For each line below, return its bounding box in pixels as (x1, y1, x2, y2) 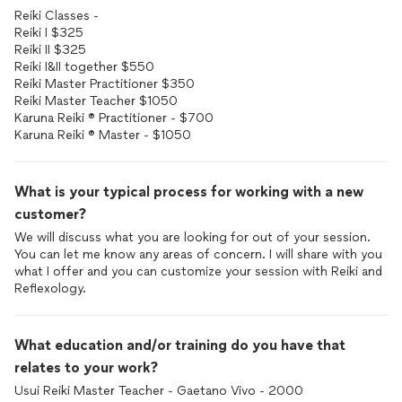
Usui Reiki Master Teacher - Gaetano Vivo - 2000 (14, 383, 303, 398)
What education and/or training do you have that (14, 336, 345, 354)
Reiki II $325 (14, 42, 86, 57)
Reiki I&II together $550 (14, 59, 154, 74)
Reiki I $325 (14, 25, 83, 40)
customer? (14, 205, 86, 223)
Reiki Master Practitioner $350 (14, 76, 195, 92)
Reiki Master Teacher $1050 (14, 93, 178, 109)
